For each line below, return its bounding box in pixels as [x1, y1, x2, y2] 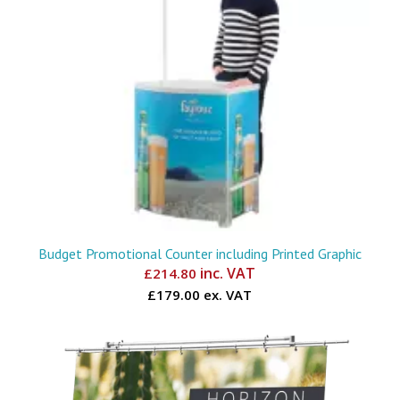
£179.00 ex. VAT [147, 286, 253, 304]
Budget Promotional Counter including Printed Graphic [37, 245, 362, 263]
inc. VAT [196, 263, 256, 284]
